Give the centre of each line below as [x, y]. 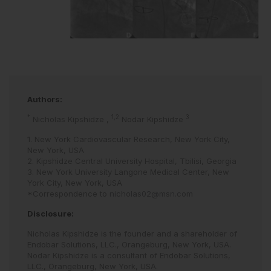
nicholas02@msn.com [151, 194]
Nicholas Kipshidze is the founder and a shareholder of [132, 234]
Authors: [45, 100]
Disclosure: [51, 214]
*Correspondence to [68, 194]
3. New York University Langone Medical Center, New [128, 172]
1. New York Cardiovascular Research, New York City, [129, 139]
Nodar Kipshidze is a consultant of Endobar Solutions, [129, 256]
